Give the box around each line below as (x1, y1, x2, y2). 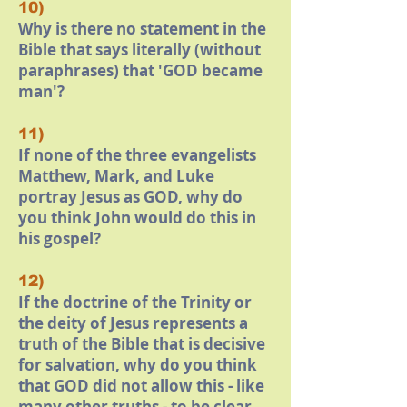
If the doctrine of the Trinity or (18, 292, 252, 313)
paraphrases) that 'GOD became (18, 60, 263, 81)
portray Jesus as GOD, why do (18, 186, 243, 207)
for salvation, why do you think (18, 354, 257, 375)
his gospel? (18, 228, 101, 249)
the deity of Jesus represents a (18, 313, 248, 333)
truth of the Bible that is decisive (18, 333, 265, 354)
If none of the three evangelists (18, 144, 256, 165)
